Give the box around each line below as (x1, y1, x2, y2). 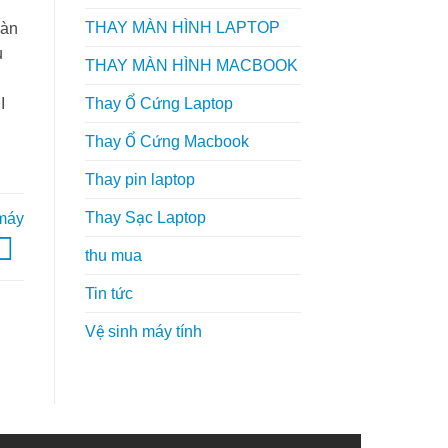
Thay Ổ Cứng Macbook (84, 132, 249, 150)
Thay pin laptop (84, 170, 195, 188)
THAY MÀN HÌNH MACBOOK (84, 56, 298, 74)
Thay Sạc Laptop (84, 208, 206, 226)
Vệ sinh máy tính (84, 322, 202, 340)
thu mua (84, 246, 142, 264)
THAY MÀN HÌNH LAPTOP (84, 18, 280, 36)
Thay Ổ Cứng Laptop (84, 94, 233, 112)
